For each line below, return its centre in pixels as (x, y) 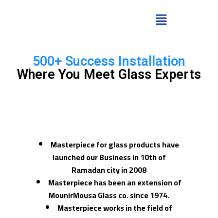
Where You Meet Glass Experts (109, 75)
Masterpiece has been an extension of (115, 183)
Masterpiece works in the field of (115, 208)
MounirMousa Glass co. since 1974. (109, 195)
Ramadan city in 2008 (109, 170)
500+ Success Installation (109, 62)
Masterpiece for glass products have (115, 145)
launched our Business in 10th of (109, 157)
